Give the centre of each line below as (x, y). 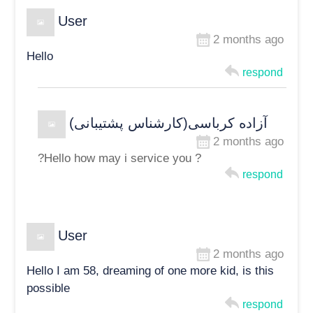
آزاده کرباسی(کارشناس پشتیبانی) (169, 123)
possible (49, 289)
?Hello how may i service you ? (120, 159)
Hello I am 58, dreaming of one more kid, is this (151, 271)
